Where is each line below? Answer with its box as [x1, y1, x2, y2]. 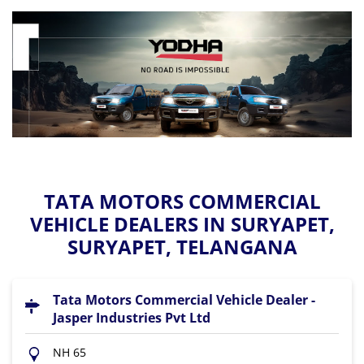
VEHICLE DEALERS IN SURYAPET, [29, 210, 335, 237]
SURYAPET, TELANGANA [67, 232, 297, 260]
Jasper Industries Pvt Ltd [53, 308, 210, 327]
